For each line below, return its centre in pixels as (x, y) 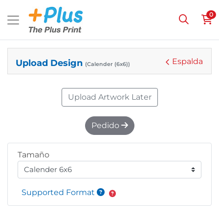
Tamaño (33, 155)
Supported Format (59, 192)
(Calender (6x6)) (108, 64)
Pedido (106, 125)
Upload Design (50, 63)
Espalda (187, 61)
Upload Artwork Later (109, 97)
